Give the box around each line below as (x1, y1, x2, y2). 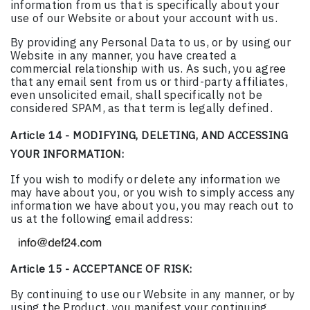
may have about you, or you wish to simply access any (10, 185, 295, 201)
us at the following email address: (10, 211, 194, 227)
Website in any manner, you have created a (10, 48, 237, 64)
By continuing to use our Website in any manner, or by (10, 286, 295, 302)
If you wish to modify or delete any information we (10, 172, 280, 188)
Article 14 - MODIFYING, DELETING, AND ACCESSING (10, 128, 289, 143)
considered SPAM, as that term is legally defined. (10, 100, 273, 116)
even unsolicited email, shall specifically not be (10, 87, 262, 103)
